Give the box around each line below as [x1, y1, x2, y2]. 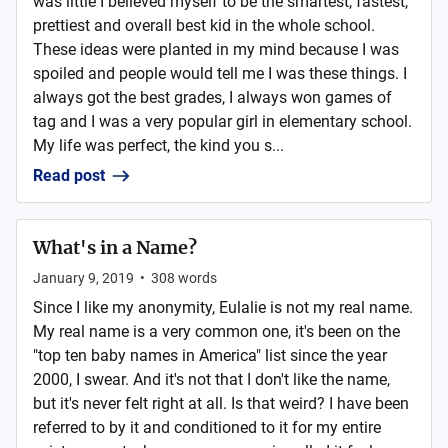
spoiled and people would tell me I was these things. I [33, 64, 407, 83]
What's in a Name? [33, 236, 197, 259]
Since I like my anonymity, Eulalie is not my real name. [33, 298, 413, 317]
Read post [33, 166, 105, 185]
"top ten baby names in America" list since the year [33, 346, 387, 365]
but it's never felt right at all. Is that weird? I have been [33, 394, 409, 413]
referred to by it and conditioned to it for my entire [33, 418, 381, 437]
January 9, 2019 [33, 270, 134, 286]
